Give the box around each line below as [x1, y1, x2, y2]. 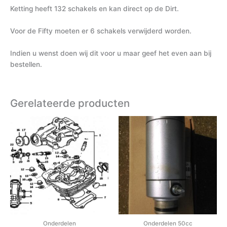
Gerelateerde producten [10, 96, 130, 109]
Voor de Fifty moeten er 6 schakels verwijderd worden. [10, 27, 192, 35]
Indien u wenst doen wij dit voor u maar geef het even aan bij [10, 49, 211, 57]
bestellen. [10, 60, 42, 68]
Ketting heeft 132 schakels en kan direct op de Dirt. [10, 5, 179, 13]
